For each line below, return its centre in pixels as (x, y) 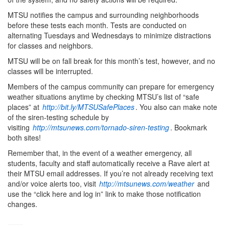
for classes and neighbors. (50, 46)
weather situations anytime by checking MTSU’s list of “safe (104, 97)
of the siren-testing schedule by (58, 117)
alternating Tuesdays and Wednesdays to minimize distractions (109, 36)
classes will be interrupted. (50, 71)
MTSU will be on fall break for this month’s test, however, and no (111, 61)
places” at (25, 107)
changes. (22, 204)
